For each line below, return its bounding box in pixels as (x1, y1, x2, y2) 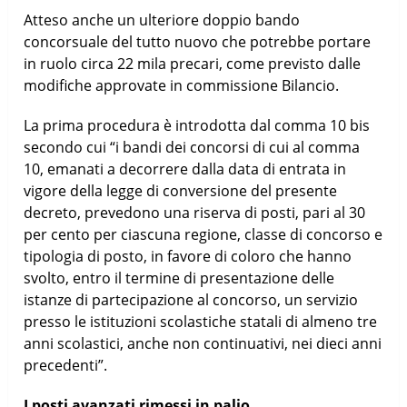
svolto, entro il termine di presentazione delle (24, 267, 335, 288)
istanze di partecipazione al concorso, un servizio (24, 289, 359, 310)
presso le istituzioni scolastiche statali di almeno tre (24, 311, 378, 332)
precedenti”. (24, 354, 108, 375)
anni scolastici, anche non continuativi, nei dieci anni (24, 333, 382, 353)
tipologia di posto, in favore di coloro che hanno (24, 245, 352, 266)
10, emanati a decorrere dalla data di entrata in (24, 158, 347, 179)
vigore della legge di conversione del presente (24, 180, 338, 201)
